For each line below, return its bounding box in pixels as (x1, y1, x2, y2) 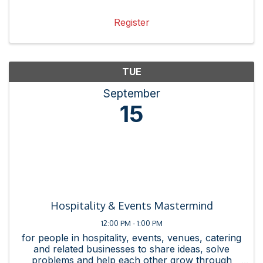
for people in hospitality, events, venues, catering (22, 232, 241, 244)
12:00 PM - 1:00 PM (100, 218, 163, 228)
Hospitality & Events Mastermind (50, 199, 213, 213)
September (103, 86, 160, 101)
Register (113, 16, 150, 29)
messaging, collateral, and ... (69, 9, 194, 21)
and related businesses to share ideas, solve (33, 243, 230, 255)
